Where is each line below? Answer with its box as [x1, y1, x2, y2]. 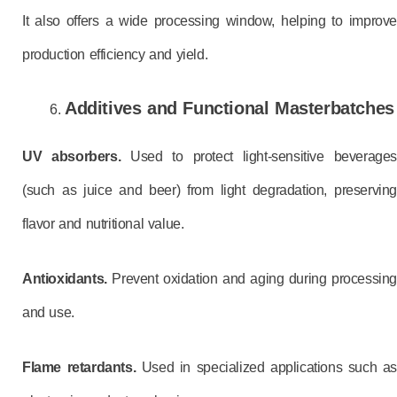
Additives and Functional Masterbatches [65, 98, 394, 118]
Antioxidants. [22, 271, 107, 286]
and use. [22, 305, 74, 320]
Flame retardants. [22, 360, 142, 375]
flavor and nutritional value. [22, 216, 184, 231]
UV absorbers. [22, 149, 121, 164]
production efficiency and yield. [22, 47, 208, 62]
